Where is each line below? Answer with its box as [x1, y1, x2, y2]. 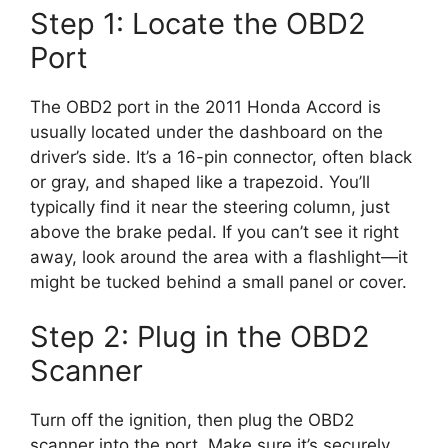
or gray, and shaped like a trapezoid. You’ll [30, 171, 370, 192]
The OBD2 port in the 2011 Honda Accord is [30, 96, 381, 117]
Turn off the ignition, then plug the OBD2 [30, 410, 354, 431]
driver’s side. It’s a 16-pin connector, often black [30, 146, 412, 167]
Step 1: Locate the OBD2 [30, 5, 366, 41]
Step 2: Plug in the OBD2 [30, 319, 370, 355]
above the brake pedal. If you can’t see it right [30, 221, 399, 242]
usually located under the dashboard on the [30, 121, 383, 142]
